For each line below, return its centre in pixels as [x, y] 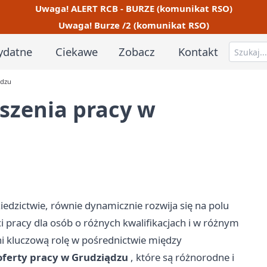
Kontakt [198, 51]
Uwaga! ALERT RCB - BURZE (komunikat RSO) [133, 8]
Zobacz [137, 51]
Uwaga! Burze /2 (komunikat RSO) [133, 25]
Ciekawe [76, 51]
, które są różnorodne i [181, 257]
